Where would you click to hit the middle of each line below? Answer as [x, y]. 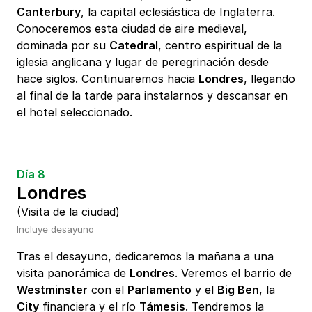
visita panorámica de [73, 273]
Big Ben [238, 290]
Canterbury [49, 12]
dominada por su [63, 46]
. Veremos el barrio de [233, 273]
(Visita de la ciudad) [68, 212]
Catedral [134, 46]
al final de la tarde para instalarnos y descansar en [152, 96]
